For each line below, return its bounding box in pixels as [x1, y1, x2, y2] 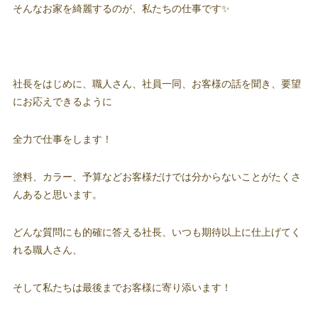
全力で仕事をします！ [12, 133, 112, 145]
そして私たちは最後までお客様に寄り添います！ [12, 281, 231, 293]
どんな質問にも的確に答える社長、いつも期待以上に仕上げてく [12, 226, 301, 238]
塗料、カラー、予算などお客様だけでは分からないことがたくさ [12, 170, 301, 182]
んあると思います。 [12, 188, 102, 200]
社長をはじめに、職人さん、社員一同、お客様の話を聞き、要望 [12, 77, 301, 89]
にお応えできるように [12, 95, 112, 107]
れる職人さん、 [12, 243, 82, 256]
